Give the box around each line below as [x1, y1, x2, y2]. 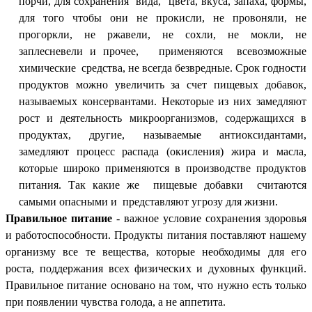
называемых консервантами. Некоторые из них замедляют [18, 95, 306, 107]
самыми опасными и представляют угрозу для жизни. [18, 195, 278, 208]
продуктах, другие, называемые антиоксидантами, [18, 128, 306, 141]
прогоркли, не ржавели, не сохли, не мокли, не [18, 28, 306, 40]
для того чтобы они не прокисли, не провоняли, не [18, 11, 306, 24]
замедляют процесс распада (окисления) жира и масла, [18, 145, 306, 157]
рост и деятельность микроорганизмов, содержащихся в [18, 111, 306, 124]
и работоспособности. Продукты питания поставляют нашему [6, 228, 306, 241]
